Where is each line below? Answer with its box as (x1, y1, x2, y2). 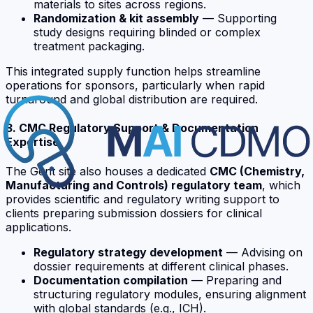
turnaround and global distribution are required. (6, 92, 258, 107)
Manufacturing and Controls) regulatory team (6, 177, 262, 192)
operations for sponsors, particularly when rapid (6, 78, 265, 93)
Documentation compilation (34, 272, 188, 287)
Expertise (6, 135, 59, 150)
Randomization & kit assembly (34, 11, 199, 26)
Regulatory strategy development (34, 245, 223, 259)
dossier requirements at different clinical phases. (34, 259, 289, 273)
